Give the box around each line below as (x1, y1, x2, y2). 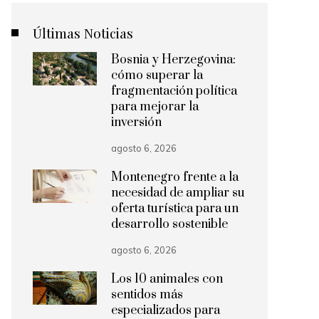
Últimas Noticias (33, 23, 133, 42)
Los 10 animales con (111, 271, 223, 287)
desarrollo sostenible (111, 216, 228, 232)
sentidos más (111, 287, 183, 303)
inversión (111, 115, 162, 130)
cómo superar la (111, 68, 203, 83)
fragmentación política (111, 83, 237, 99)
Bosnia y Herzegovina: (111, 52, 236, 68)
